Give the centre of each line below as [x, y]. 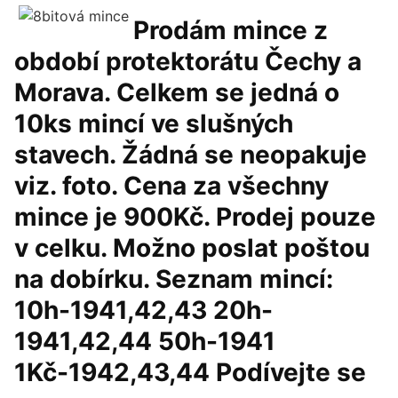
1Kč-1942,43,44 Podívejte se [190, 372]
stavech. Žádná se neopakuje [191, 155]
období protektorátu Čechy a [188, 61]
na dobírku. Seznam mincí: [174, 279]
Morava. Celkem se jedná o [177, 92]
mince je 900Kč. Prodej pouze [195, 217]
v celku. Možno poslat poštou [192, 248]
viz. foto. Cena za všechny [171, 186]
